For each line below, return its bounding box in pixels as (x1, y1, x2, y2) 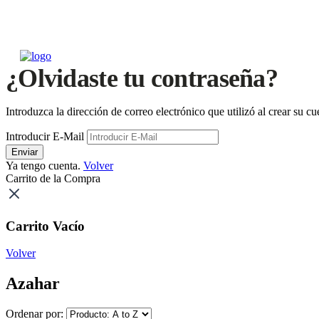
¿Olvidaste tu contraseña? (6, 64, 278, 93)
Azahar (6, 274, 60, 293)
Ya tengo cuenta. (6, 159, 83, 172)
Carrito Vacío (6, 218, 85, 234)
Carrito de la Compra (6, 172, 100, 184)
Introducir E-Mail (6, 130, 84, 142)
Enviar (11, 147, 38, 157)
